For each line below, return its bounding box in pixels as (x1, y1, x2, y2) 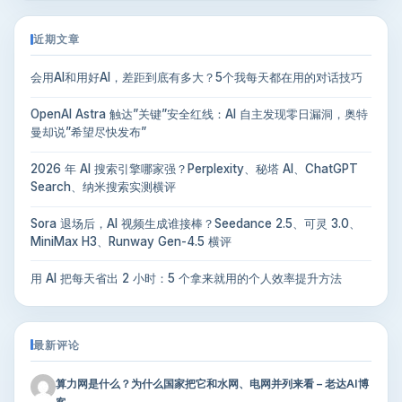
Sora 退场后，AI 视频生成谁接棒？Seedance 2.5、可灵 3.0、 (31, 216, 361, 232)
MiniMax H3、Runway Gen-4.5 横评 (31, 234, 232, 249)
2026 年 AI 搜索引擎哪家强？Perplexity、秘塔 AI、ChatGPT (31, 162, 358, 177)
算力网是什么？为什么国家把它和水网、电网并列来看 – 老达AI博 (56, 376, 369, 390)
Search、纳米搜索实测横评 (31, 179, 176, 195)
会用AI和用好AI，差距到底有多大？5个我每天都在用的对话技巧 (31, 70, 363, 85)
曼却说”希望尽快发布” (31, 125, 146, 140)
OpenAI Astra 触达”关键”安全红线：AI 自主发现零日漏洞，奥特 (31, 107, 368, 122)
